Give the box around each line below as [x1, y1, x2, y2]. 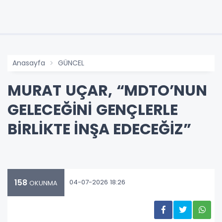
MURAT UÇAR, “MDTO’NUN [7, 80, 207, 101]
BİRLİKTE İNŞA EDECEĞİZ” [7, 118, 191, 140]
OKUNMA [27, 178, 57, 188]
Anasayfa [12, 57, 45, 68]
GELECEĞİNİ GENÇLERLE [7, 99, 178, 120]
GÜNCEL [58, 57, 84, 68]
